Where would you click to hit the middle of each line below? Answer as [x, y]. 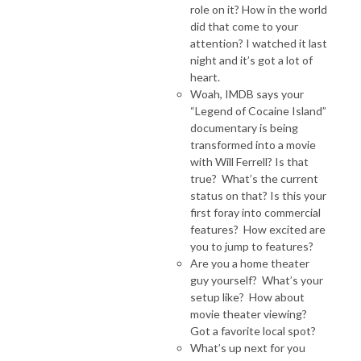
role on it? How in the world [259, 9]
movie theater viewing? [249, 313]
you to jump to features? [252, 246]
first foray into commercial [255, 212]
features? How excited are [258, 229]
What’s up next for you [248, 347]
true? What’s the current [254, 178]
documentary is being [244, 127]
